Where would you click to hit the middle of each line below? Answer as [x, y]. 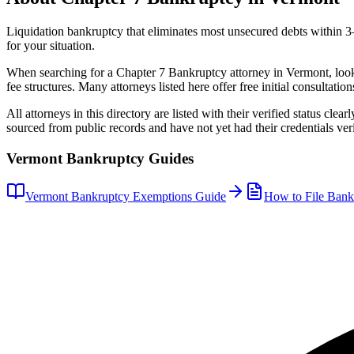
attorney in [256, 72]
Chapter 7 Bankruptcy [171, 72]
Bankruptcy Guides [128, 158]
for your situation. [51, 45]
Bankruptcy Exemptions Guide [147, 197]
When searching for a [61, 72]
